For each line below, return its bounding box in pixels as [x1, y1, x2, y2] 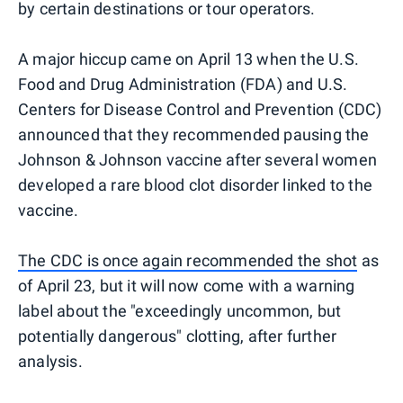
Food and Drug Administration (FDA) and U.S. [18, 75, 348, 94]
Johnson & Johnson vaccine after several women [18, 150, 378, 170]
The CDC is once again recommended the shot [18, 251, 358, 271]
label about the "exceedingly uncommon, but [18, 301, 342, 321]
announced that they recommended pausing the [18, 125, 370, 145]
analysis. [18, 352, 83, 372]
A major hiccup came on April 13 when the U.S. [18, 49, 360, 69]
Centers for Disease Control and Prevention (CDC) [18, 100, 382, 120]
